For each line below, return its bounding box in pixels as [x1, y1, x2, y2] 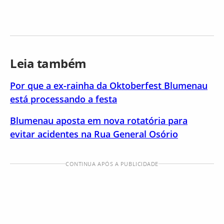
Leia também [10, 55, 86, 71]
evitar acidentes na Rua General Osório [10, 128, 178, 140]
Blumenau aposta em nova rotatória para [10, 114, 187, 126]
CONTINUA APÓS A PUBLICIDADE [65, 160, 158, 167]
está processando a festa [10, 93, 117, 105]
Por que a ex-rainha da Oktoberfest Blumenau [10, 79, 207, 91]
